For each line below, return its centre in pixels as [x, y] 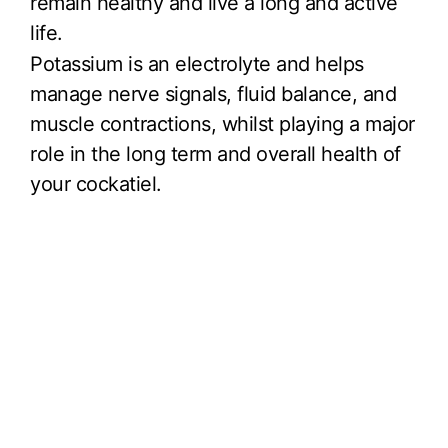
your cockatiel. [96, 184]
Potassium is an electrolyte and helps [197, 64]
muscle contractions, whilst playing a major [222, 124]
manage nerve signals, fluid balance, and [213, 94]
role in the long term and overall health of [215, 154]
